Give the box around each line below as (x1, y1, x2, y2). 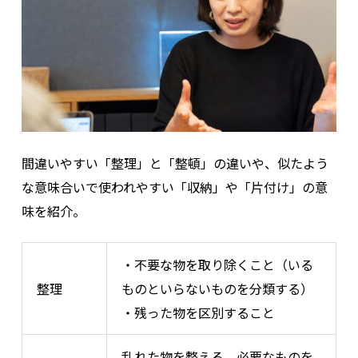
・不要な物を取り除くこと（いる (121, 255, 314, 275)
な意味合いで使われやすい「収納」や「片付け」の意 (21, 177, 328, 197)
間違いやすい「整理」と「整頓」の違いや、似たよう (21, 153, 328, 173)
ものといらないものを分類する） (121, 279, 314, 299)
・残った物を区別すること (121, 303, 276, 323)
